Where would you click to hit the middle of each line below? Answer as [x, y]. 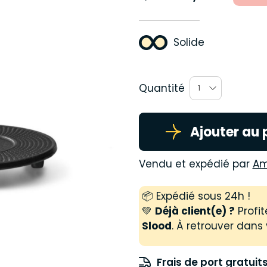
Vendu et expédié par [195, 164]
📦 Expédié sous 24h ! [196, 196]
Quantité [162, 88]
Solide [189, 42]
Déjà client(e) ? [195, 211]
